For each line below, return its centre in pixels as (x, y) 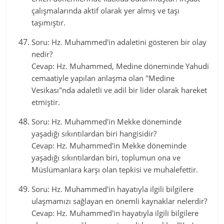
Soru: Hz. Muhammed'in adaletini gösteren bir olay (119, 42)
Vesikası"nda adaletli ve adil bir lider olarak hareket (119, 90)
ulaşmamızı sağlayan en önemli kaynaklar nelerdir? (119, 201)
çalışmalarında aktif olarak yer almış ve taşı (106, 10)
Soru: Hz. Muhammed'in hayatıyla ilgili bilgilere (113, 189)
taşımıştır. (49, 22)
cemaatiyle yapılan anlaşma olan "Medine (103, 78)
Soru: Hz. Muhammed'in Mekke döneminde (107, 121)
